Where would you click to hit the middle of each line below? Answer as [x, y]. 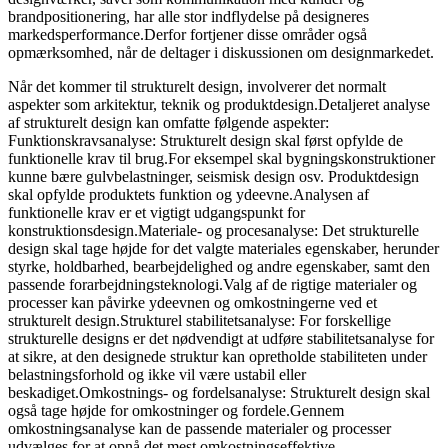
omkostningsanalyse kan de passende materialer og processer [199, 428]
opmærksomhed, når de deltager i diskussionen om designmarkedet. [221, 52]
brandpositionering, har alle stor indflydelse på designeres [188, 16]
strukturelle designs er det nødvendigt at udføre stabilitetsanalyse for [221, 338]
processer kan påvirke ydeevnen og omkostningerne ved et [192, 302]
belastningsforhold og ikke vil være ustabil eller [157, 374]
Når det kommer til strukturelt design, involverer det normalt [197, 86]
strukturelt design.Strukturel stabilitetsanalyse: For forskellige [199, 320]
